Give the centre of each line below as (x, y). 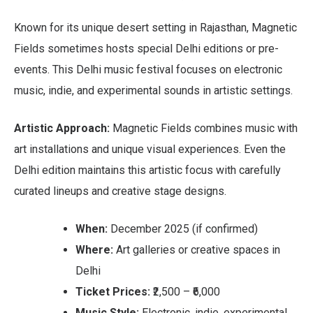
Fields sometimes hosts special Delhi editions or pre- (146, 48)
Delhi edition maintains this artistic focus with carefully (147, 170)
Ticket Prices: (113, 291)
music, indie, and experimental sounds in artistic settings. (153, 90)
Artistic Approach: (62, 128)
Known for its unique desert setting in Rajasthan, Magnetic (155, 27)
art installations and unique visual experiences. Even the (150, 149)
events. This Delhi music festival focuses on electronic (148, 69)
